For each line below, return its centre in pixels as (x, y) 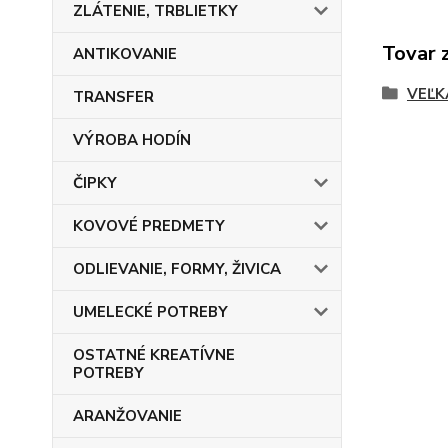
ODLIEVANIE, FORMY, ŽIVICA (177, 269)
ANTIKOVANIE (125, 54)
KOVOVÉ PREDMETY (149, 226)
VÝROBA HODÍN (132, 140)
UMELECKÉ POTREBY (150, 312)
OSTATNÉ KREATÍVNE (154, 355)
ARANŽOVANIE (127, 416)
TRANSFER (113, 97)
